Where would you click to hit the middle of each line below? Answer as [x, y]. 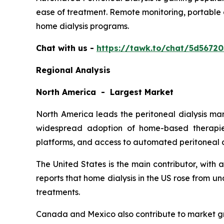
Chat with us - [66, 48]
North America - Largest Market [105, 92]
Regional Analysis [73, 70]
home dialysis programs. [82, 26]
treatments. [58, 192]
